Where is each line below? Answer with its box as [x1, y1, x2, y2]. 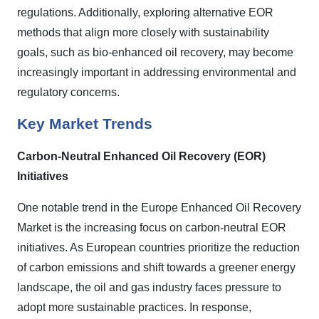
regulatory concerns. [17, 86, 125, 99]
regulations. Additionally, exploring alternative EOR [17, 6, 273, 19]
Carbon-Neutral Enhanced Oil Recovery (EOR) [17, 150, 266, 163]
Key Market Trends [17, 115, 152, 133]
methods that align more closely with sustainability [17, 26, 269, 39]
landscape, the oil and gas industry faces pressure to [17, 281, 281, 294]
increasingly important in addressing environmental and [17, 66, 296, 79]
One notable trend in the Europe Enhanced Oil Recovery [17, 202, 301, 214]
